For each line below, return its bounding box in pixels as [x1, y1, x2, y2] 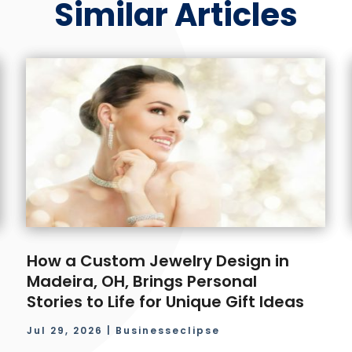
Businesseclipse [115, 323, 221, 337]
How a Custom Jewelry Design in [27, 249, 290, 272]
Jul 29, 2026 [27, 323, 104, 337]
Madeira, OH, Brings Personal [27, 269, 258, 292]
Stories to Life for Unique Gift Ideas [27, 290, 305, 313]
